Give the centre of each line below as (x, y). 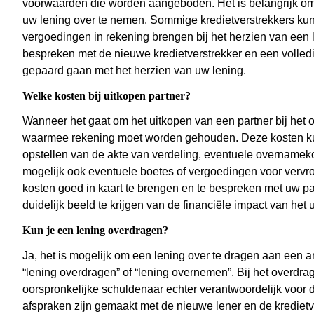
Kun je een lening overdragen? (95, 231)
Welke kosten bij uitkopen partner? (107, 96)
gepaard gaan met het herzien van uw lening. (134, 71)
